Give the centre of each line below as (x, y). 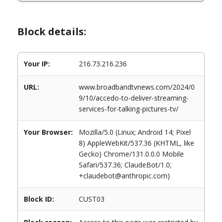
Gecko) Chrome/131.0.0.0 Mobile (131, 154)
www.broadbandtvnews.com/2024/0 (137, 87)
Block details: (52, 31)
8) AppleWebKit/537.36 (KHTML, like (137, 143)
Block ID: (39, 199)
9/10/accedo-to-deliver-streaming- (134, 98)
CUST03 (92, 199)
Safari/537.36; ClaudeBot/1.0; (125, 165)
